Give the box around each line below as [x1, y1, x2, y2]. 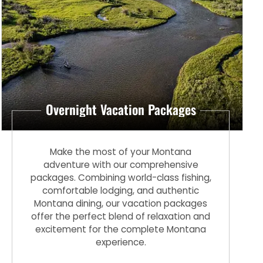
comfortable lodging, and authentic [42, 184, 200, 197]
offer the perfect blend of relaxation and [31, 210, 211, 222]
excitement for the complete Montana [35, 222, 207, 235]
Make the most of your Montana [50, 145, 192, 158]
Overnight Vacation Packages [45, 99, 196, 119]
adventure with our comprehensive [43, 158, 198, 171]
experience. [95, 235, 146, 248]
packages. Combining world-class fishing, [30, 171, 211, 184]
